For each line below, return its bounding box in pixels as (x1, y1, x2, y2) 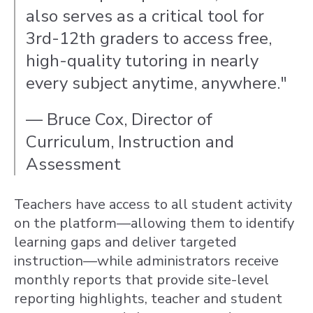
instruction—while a (14, 252, 143, 270)
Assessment (26, 153, 121, 175)
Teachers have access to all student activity (14, 195, 292, 214)
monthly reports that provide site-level (14, 270, 269, 289)
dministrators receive (143, 252, 279, 270)
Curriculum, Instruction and (26, 131, 234, 153)
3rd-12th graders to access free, (26, 27, 272, 50)
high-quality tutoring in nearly (26, 50, 259, 72)
